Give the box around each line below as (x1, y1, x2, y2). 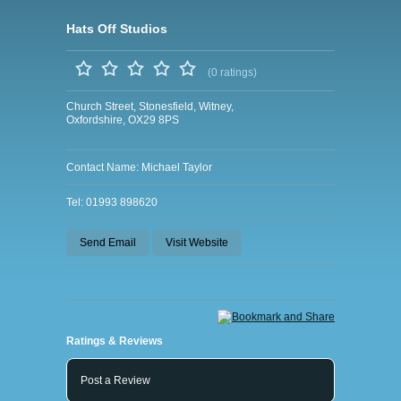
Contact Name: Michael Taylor (66, 161, 212, 174)
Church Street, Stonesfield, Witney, (66, 100, 234, 113)
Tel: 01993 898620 (66, 196, 158, 209)
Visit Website (166, 236, 228, 249)
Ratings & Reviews (66, 335, 163, 347)
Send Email (80, 236, 136, 249)
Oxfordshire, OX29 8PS (66, 114, 179, 126)
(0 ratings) (208, 66, 257, 79)
